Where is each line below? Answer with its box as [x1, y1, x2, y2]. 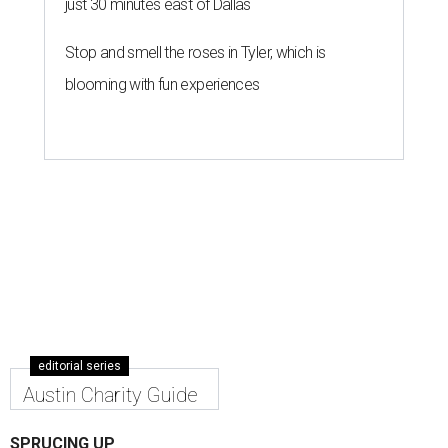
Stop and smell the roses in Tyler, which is [65, 43, 326, 62]
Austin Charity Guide [23, 383, 198, 407]
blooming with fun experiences [65, 75, 260, 94]
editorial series [38, 359, 121, 373]
